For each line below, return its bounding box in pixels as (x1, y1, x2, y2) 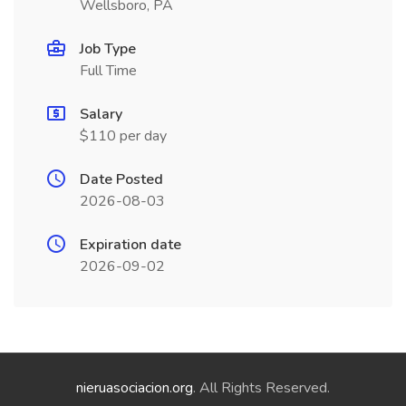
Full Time (80, 61, 137, 81)
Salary (80, 104, 122, 124)
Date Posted (80, 169, 163, 189)
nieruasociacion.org (76, 378, 193, 398)
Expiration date (80, 235, 181, 255)
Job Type (80, 39, 136, 59)
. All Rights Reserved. (193, 378, 330, 398)
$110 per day (80, 126, 167, 146)
